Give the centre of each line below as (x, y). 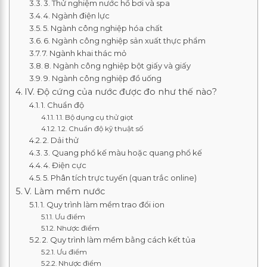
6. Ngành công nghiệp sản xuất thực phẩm (125, 40)
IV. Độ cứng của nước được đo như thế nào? (120, 91)
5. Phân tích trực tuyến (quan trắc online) (120, 177)
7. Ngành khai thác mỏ (85, 53)
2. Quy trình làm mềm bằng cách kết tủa (119, 239)
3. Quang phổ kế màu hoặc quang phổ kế (123, 152)
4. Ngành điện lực (77, 15)
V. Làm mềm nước (64, 191)
